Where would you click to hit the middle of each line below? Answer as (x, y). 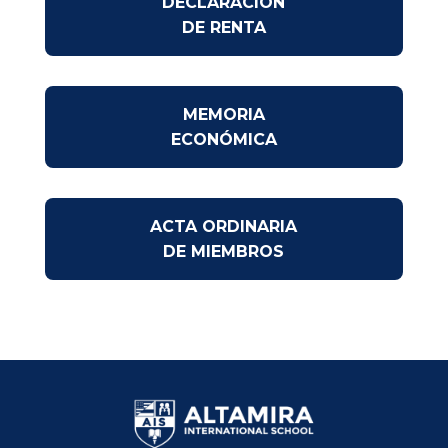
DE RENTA (223, 28)
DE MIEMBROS (224, 252)
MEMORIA (223, 115)
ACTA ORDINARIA (224, 227)
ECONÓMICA (223, 140)
